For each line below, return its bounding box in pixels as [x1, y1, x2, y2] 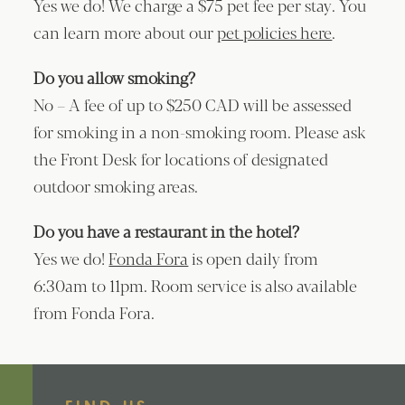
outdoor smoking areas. [33, 174, 199, 198]
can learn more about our [33, 20, 218, 44]
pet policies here [217, 20, 333, 44]
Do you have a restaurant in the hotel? [33, 219, 300, 243]
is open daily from [188, 246, 319, 270]
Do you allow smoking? [33, 65, 196, 89]
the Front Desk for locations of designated [33, 146, 329, 171]
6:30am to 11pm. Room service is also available [33, 273, 358, 297]
